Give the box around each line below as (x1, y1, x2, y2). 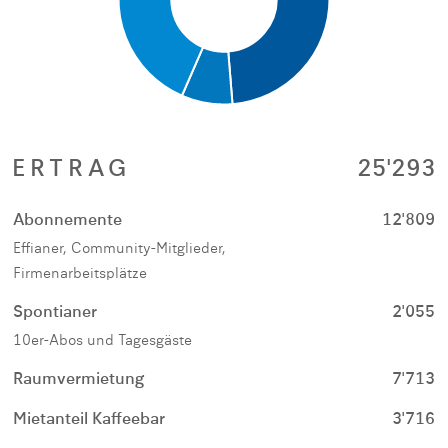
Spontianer (13, 305, 97, 321)
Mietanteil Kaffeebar (13, 412, 165, 428)
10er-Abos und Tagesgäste (13, 334, 192, 348)
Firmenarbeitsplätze (13, 267, 147, 281)
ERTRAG (12, 158, 132, 182)
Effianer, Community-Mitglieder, (13, 242, 226, 256)
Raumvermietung (13, 372, 144, 388)
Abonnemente (13, 213, 122, 229)
